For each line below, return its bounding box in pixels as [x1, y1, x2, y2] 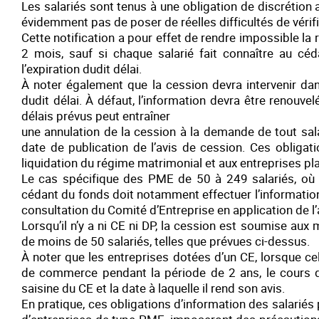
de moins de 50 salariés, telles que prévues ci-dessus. [21, 233, 310, 249]
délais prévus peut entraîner [21, 108, 170, 124]
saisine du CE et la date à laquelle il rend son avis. [21, 280, 285, 296]
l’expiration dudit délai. [21, 61, 142, 77]
